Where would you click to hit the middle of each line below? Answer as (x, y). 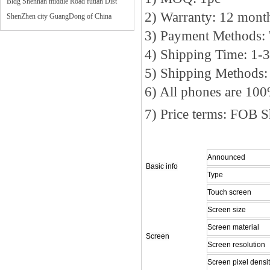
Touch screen (230, 193)
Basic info (162, 166)
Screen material (234, 228)
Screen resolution (237, 245)
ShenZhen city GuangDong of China (59, 16)
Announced (228, 158)
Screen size (222, 210)
